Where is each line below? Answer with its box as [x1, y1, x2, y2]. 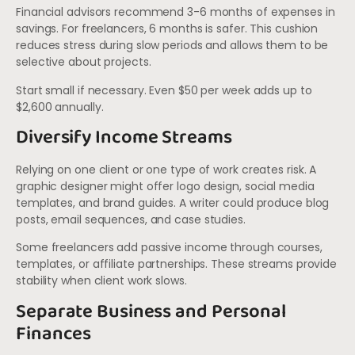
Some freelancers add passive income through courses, [16, 239, 323, 256]
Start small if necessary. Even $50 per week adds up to [16, 82, 312, 98]
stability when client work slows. [16, 273, 187, 289]
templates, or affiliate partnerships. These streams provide [16, 256, 338, 273]
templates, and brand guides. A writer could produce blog [16, 194, 330, 211]
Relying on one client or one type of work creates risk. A [16, 161, 317, 177]
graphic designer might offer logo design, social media [16, 177, 315, 194]
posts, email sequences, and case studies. [16, 211, 246, 227]
